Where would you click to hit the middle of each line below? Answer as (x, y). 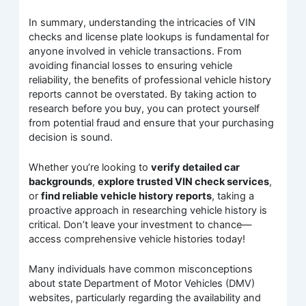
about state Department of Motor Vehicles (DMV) (142, 284)
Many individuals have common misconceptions (141, 269)
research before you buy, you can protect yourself (144, 108)
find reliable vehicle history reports (127, 196)
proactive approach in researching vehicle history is (148, 211)
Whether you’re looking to (90, 168)
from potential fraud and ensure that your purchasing (152, 123)
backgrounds (61, 182)
